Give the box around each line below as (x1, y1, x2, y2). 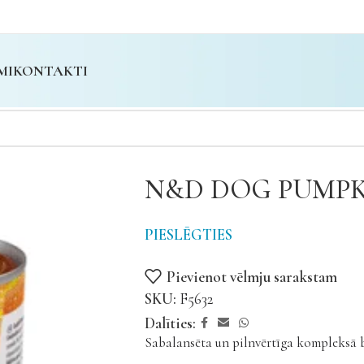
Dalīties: (145, 314, 196, 332)
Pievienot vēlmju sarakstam (167, 266, 338, 286)
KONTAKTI (13, 61, 88, 80)
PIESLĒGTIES (145, 225, 232, 244)
